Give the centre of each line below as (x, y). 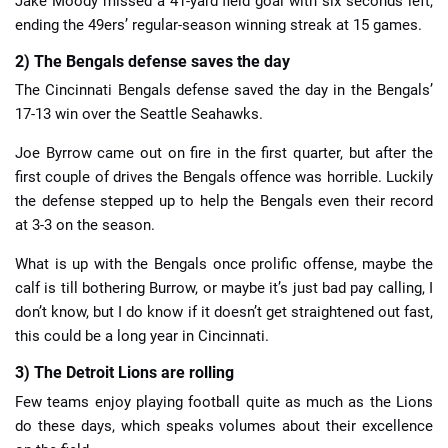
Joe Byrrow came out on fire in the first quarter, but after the (224, 153)
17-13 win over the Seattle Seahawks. (139, 114)
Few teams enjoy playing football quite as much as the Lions (224, 401)
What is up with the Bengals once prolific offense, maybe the (224, 264)
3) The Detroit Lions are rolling (124, 373)
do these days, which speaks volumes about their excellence (224, 425)
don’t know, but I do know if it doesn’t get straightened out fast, (224, 312)
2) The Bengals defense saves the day (152, 61)
